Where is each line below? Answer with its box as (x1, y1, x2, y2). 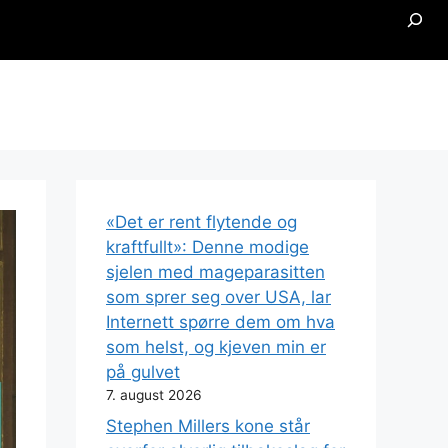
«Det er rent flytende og (106, 212, 297, 233)
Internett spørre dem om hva (106, 312, 335, 333)
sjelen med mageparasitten (106, 262, 325, 283)
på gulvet (106, 362, 180, 383)
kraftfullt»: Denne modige (106, 237, 309, 258)
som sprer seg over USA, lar (106, 287, 331, 308)
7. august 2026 (106, 387, 202, 404)
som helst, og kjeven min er (106, 337, 326, 358)
